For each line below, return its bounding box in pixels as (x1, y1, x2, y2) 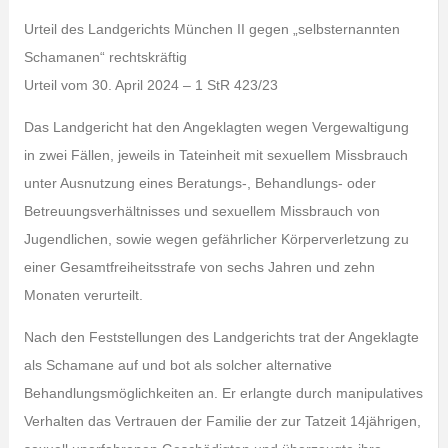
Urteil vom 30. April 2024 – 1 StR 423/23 (23, 77, 278, 93)
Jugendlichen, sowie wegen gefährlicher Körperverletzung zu (23, 231, 409, 247)
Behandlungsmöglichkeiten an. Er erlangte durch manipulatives (23, 385, 423, 401)
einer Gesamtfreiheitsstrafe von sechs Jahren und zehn (23, 259, 375, 275)
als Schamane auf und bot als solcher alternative (23, 357, 332, 373)
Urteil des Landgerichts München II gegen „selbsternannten (23, 21, 400, 37)
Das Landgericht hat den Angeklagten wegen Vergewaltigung (23, 119, 409, 135)
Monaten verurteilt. (23, 287, 143, 303)
